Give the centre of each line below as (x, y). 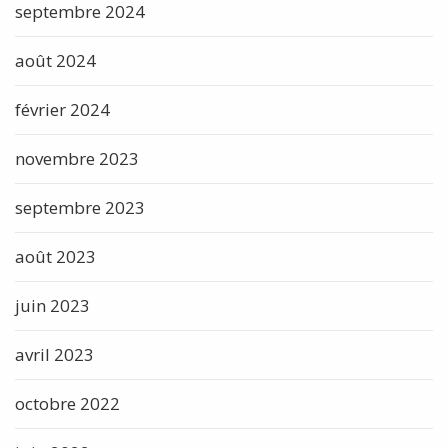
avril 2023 (54, 354)
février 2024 (62, 109)
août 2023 (55, 256)
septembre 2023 (80, 207)
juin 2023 (52, 305)
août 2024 (55, 60)
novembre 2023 (77, 158)
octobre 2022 (67, 403)
